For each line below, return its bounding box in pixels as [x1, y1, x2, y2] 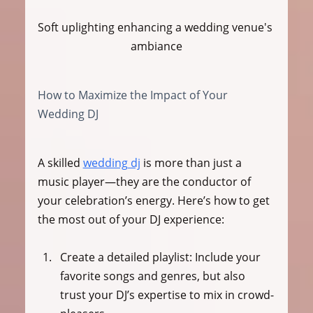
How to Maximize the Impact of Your [37, 87, 231, 103]
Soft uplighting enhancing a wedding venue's [38, 20, 275, 36]
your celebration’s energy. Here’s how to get [37, 193, 272, 209]
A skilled [37, 155, 83, 171]
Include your [191, 249, 263, 265]
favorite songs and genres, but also [59, 268, 248, 284]
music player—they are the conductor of [37, 174, 254, 190]
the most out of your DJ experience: [37, 212, 224, 228]
